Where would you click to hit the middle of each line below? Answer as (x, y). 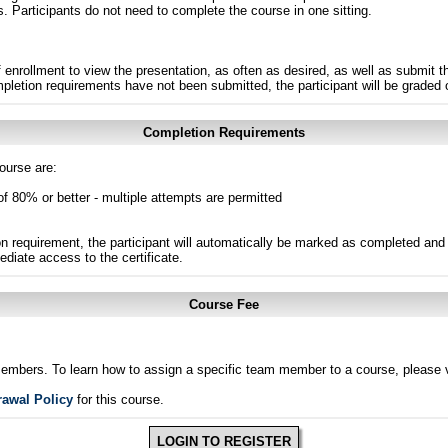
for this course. (118, 399)
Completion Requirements (224, 132)
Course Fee (224, 304)
